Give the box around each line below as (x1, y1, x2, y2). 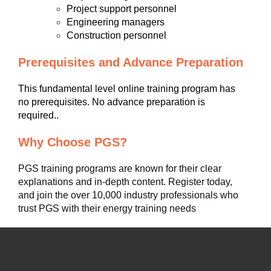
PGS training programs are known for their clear (18, 163, 221, 174)
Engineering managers (67, 17, 165, 27)
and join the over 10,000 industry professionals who (18, 190, 238, 200)
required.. (18, 110, 59, 120)
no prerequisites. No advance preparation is (18, 97, 205, 107)
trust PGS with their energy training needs (18, 203, 196, 214)
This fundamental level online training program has (18, 83, 235, 94)
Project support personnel (67, 4, 177, 14)
